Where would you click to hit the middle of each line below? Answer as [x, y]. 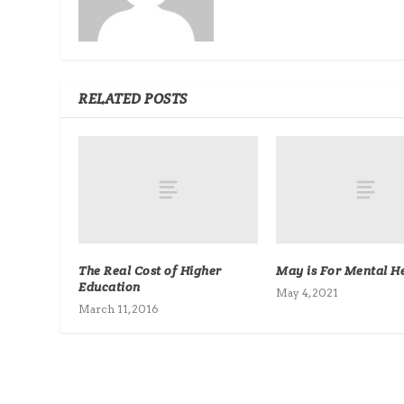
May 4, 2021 [307, 292]
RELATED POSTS [133, 99]
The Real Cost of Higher [150, 270]
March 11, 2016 [119, 308]
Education [110, 286]
